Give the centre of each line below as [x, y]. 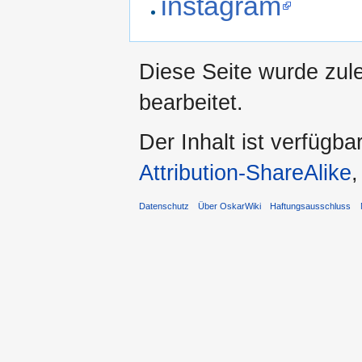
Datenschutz [164, 206]
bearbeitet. [191, 102]
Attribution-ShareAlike [245, 173]
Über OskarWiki [230, 206]
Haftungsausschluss [311, 206]
